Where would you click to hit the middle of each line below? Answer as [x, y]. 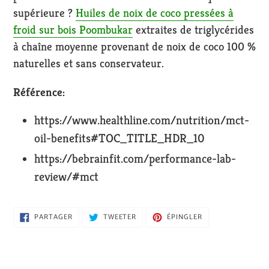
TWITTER [152, 230]
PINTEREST [222, 230]
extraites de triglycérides [193, 30]
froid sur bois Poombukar [73, 30]
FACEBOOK [92, 230]
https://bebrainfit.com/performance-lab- [135, 159]
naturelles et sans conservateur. [89, 63]
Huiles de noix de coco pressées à [155, 13]
